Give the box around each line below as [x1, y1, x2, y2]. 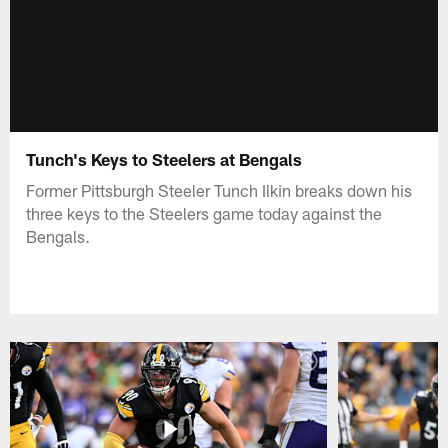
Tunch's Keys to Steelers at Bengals [26, 148, 303, 169]
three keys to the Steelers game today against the [26, 202, 383, 223]
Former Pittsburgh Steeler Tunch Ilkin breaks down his [26, 179, 413, 200]
